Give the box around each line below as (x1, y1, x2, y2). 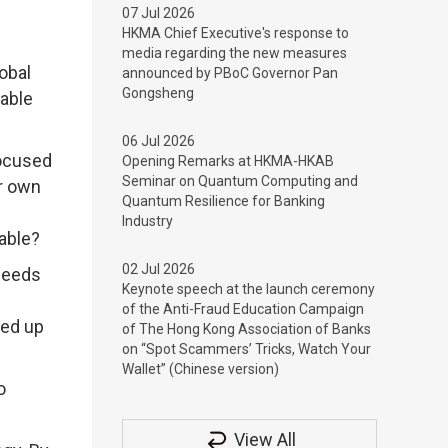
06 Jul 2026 (122, 133, 195, 149)
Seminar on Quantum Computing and (122, 173, 358, 189)
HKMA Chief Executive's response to (122, 25, 349, 41)
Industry (122, 213, 173, 229)
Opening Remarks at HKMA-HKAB (122, 153, 334, 169)
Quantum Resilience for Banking (122, 193, 325, 209)
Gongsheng (122, 85, 194, 101)
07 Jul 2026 (122, 5, 195, 21)
